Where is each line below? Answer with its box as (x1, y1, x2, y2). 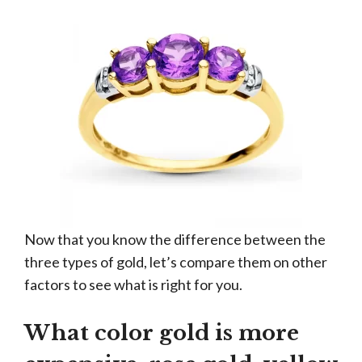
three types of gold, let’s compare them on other (24, 253, 327, 271)
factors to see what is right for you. (24, 276, 242, 293)
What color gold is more (24, 320, 299, 346)
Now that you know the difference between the (24, 230, 326, 248)
